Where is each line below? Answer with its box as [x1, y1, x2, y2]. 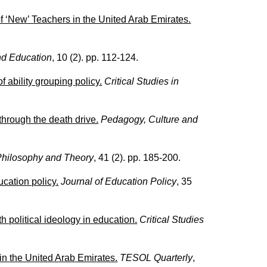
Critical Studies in [104, 76, 179, 86]
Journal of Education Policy [61, 176, 177, 187]
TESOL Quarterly [120, 252, 193, 263]
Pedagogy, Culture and [101, 114, 198, 125]
